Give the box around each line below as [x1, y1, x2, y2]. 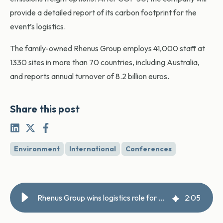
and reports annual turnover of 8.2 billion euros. [10, 71, 169, 82]
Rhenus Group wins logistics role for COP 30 [158, 193, 164, 203]
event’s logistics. [10, 21, 66, 32]
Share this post [10, 103, 80, 115]
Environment [14, 144, 60, 154]
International [69, 144, 116, 154]
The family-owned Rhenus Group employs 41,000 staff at [10, 43, 205, 54]
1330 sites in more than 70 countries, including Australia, [10, 57, 200, 68]
